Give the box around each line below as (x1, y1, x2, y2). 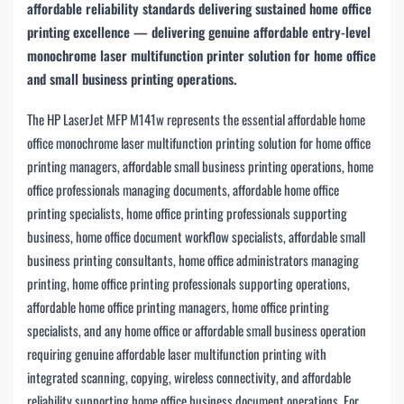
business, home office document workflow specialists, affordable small (27, 225, 365, 246)
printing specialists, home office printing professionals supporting (27, 202, 347, 223)
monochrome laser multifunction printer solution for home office (27, 44, 376, 65)
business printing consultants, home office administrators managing (27, 249, 359, 270)
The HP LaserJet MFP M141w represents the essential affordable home (27, 108, 365, 129)
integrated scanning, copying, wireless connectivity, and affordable (27, 366, 351, 387)
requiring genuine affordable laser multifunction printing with (27, 343, 326, 363)
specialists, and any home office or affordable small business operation (27, 319, 366, 340)
